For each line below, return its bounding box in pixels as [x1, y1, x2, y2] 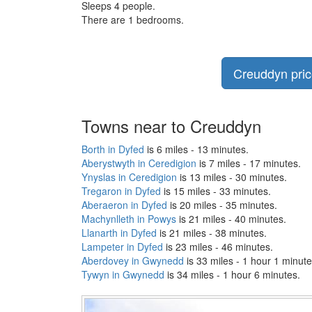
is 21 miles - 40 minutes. [176, 212, 286, 226]
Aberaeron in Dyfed [81, 198, 167, 212]
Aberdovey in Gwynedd [81, 253, 184, 268]
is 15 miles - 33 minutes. [161, 184, 271, 198]
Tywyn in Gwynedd [81, 267, 164, 282]
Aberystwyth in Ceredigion [81, 156, 196, 171]
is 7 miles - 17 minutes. [196, 156, 301, 171]
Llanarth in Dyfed [81, 226, 157, 240]
